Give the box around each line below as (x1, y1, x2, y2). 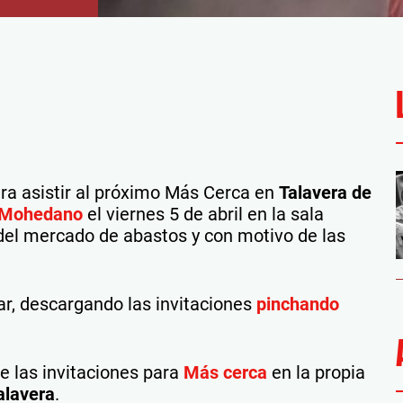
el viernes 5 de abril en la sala (83, 203, 324, 225)
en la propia (267, 362, 365, 383)
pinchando (256, 293, 339, 315)
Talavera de (279, 182, 372, 203)
